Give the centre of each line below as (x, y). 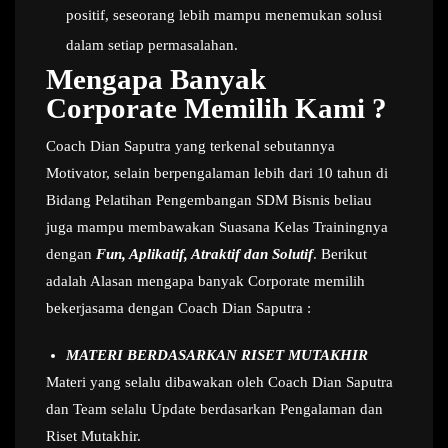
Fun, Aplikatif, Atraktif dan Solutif (204, 254)
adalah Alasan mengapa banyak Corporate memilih (205, 281)
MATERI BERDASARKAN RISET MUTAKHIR (217, 355)
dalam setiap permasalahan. (152, 45)
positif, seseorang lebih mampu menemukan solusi (224, 15)
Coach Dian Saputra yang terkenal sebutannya (190, 146)
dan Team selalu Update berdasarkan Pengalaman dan (214, 409)
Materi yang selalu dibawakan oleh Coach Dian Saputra (219, 382)
